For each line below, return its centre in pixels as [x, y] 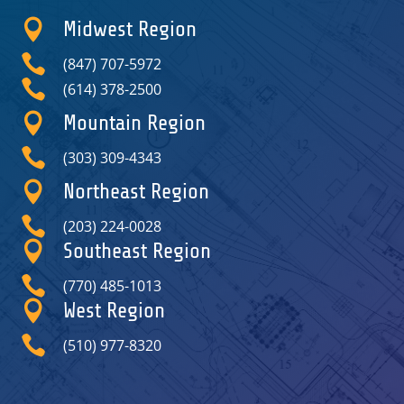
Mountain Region [134, 123]
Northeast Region [136, 191]
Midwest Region [129, 29]
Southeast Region [137, 251]
